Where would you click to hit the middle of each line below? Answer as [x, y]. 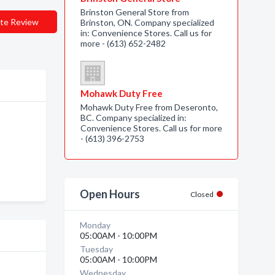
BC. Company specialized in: [133, 118]
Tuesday [96, 249]
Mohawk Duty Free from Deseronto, [149, 107]
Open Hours [110, 194]
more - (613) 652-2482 [123, 43]
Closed [202, 194]
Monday [95, 225]
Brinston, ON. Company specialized [147, 22]
